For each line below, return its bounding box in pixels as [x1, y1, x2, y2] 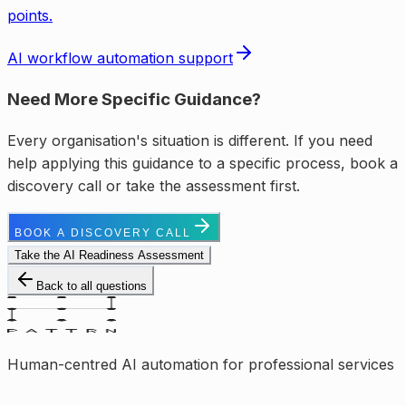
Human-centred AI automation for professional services [7, 355, 394, 374]
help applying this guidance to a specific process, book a [7, 154, 398, 173]
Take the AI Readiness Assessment [14, 248, 204, 263]
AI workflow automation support [7, 48, 233, 67]
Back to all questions [36, 279, 147, 294]
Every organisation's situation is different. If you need [7, 131, 372, 150]
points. [7, 5, 53, 24]
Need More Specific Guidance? [7, 89, 261, 111]
